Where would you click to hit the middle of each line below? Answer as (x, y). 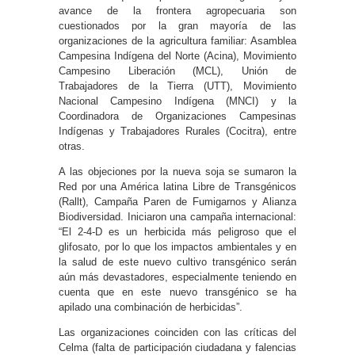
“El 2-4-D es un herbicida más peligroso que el (177, 231)
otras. (72, 146)
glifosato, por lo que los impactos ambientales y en (177, 246)
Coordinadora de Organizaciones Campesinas (177, 116)
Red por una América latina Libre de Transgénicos (177, 186)
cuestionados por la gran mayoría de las (177, 25)
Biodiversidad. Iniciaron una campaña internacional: (177, 216)
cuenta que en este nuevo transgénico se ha (177, 292)
